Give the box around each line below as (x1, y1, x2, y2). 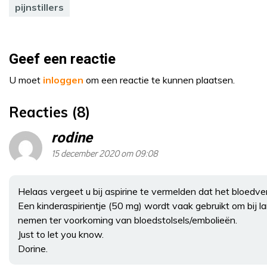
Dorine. (18, 242, 48, 254)
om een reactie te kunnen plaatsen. (83, 73, 235, 86)
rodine (51, 127, 92, 148)
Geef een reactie (9, 48, 116, 70)
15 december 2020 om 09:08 (51, 148, 158, 159)
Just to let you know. (18, 228, 104, 240)
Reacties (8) (9, 103, 90, 121)
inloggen (43, 73, 83, 86)
